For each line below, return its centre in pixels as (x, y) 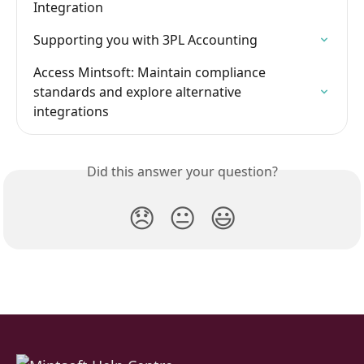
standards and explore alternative (139, 92)
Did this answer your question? (182, 171)
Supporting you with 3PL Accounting (145, 40)
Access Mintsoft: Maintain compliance (151, 72)
